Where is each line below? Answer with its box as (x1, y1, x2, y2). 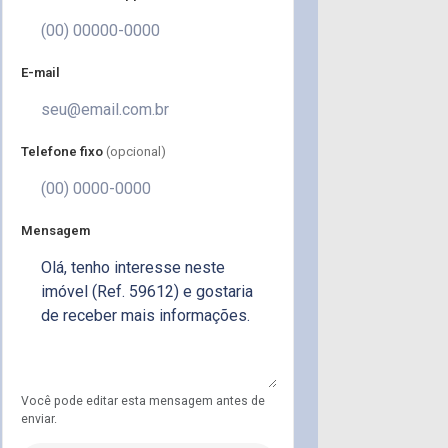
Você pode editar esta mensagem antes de (21, 393, 265, 408)
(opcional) (106, 143, 166, 159)
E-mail (21, 64, 60, 80)
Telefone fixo (21, 143, 106, 159)
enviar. (21, 411, 57, 426)
